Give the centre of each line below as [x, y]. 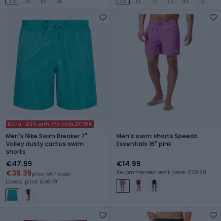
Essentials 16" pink [144, 144]
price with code [51, 174]
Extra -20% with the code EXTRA [50, 124]
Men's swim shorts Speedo [157, 136]
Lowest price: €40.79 [32, 182]
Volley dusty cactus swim [45, 144]
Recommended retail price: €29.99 [161, 172]
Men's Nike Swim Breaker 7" [47, 136]
